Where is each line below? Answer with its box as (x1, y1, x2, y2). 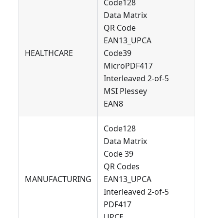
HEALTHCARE (25, 48, 73, 59)
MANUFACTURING (25, 174, 91, 185)
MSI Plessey (104, 86, 147, 97)
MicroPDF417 (104, 60, 153, 72)
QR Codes (104, 161, 140, 172)
